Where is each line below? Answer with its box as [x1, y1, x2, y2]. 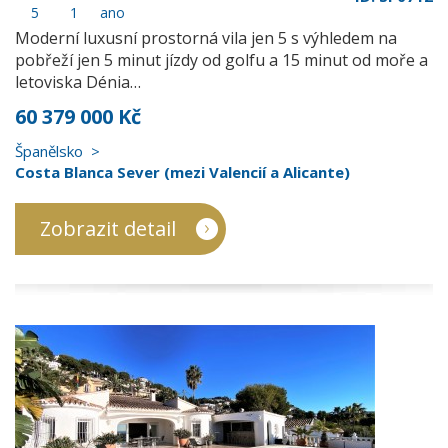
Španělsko [15, 141, 83, 161]
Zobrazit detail [40, 215, 176, 242]
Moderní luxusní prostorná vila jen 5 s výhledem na [15, 27, 397, 49]
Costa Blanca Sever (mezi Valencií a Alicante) [15, 162, 350, 182]
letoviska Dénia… [15, 71, 141, 93]
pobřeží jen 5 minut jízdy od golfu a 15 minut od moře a [15, 49, 428, 71]
